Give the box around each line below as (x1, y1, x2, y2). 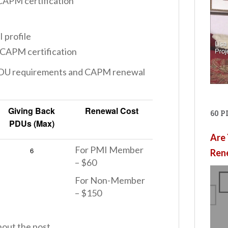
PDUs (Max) (9, 117, 54, 129)
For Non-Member (75, 174, 145, 186)
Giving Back (8, 104, 55, 117)
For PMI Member (75, 144, 144, 155)
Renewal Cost (85, 104, 138, 117)
